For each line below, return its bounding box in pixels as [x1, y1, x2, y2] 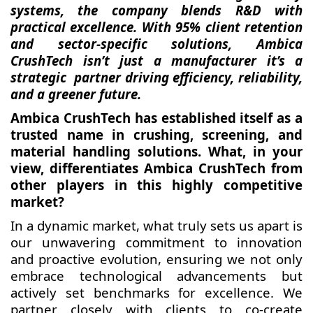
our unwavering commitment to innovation [10, 233, 303, 251]
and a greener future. [10, 85, 141, 103]
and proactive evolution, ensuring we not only [10, 250, 303, 268]
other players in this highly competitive [10, 176, 303, 194]
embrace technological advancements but [10, 267, 303, 284]
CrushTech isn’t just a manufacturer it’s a [10, 52, 303, 69]
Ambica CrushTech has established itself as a [10, 109, 303, 126]
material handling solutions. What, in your [10, 143, 303, 160]
